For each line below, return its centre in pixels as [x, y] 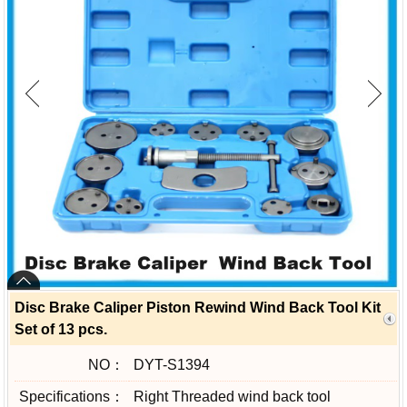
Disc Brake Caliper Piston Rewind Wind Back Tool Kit [198, 308]
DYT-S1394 [172, 365]
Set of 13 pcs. [61, 330]
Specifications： [72, 397]
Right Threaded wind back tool [232, 397]
